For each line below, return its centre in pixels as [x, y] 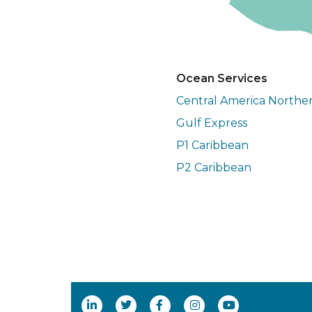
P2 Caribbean [213, 168]
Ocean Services [221, 79]
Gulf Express [211, 123]
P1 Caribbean [212, 146]
